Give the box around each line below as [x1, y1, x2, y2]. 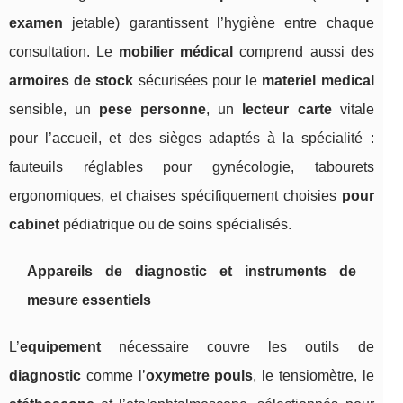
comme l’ [81, 368, 146, 384]
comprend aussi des [233, 44, 374, 60]
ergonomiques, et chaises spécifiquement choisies [9, 188, 342, 204]
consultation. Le [9, 44, 120, 60]
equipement [20, 339, 101, 355]
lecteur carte [242, 102, 332, 118]
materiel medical [262, 73, 374, 89]
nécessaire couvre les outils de [101, 339, 374, 355]
